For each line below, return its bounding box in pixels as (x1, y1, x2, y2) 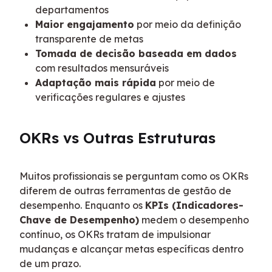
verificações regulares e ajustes (35, 90, 185, 103)
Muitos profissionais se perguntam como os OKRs (19, 169, 248, 182)
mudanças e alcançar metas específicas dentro (19, 242, 243, 255)
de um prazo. (19, 257, 81, 270)
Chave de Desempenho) (19, 213, 139, 226)
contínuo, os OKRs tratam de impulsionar (19, 228, 211, 240)
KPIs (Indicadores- (145, 199, 243, 211)
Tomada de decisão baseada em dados (35, 47, 237, 59)
